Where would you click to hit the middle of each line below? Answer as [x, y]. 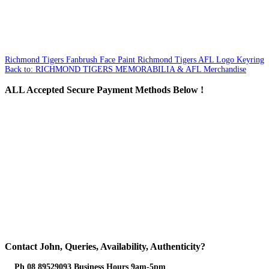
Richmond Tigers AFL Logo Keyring [200, 59]
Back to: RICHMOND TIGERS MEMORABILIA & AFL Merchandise [125, 69]
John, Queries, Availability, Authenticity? [121, 246]
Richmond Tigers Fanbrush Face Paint [70, 59]
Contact [21, 246]
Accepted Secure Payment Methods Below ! [114, 89]
